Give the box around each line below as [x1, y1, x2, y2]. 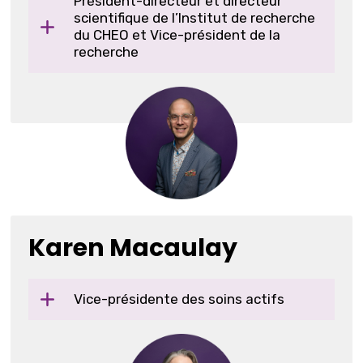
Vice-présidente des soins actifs [74, 290, 285, 307]
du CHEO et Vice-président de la [74, 26, 281, 43]
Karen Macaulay [28, 230, 238, 265]
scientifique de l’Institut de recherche [74, 9, 316, 26]
